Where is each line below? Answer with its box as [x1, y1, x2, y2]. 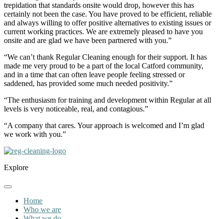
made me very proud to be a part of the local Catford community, [4, 62, 203, 70]
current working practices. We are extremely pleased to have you [4, 27, 203, 36]
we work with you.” [4, 130, 66, 139]
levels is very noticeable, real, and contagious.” [4, 105, 148, 113]
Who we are [23, 205, 61, 214]
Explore [4, 163, 28, 172]
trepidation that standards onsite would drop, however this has [4, 1, 194, 10]
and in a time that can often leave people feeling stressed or [4, 70, 185, 79]
